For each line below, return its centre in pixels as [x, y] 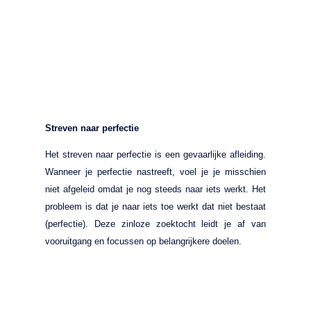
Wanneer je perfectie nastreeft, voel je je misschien [155, 171]
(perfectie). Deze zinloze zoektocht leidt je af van [155, 224]
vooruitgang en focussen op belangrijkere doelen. [143, 241]
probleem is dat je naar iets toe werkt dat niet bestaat [155, 206]
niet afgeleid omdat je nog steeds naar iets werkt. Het [155, 189]
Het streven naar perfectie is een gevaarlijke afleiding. [155, 154]
